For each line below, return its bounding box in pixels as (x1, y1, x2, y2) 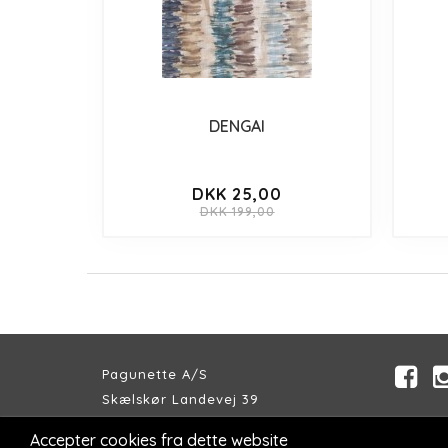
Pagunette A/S (102, 365, 208, 382)
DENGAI (209, 115, 266, 136)
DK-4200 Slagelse (102, 415, 228, 432)
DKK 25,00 (192, 183, 283, 204)
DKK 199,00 (199, 203, 275, 219)
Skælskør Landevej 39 (102, 390, 259, 407)
